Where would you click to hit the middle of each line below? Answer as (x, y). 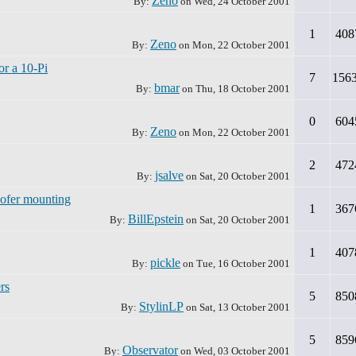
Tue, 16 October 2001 (243, 263)
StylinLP (161, 306)
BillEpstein (156, 219)
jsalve (169, 175)
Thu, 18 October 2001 (243, 89)
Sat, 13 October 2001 (245, 307)
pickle (165, 263)
